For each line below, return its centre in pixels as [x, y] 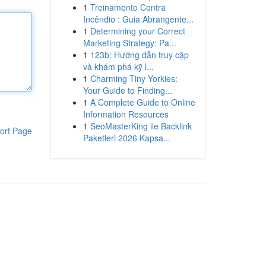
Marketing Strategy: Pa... [129, 43]
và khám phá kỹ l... [118, 66]
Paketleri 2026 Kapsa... [126, 138]
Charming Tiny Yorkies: [134, 78]
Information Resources [126, 114]
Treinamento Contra [128, 7]
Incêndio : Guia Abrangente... [138, 19]
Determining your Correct [137, 31]
